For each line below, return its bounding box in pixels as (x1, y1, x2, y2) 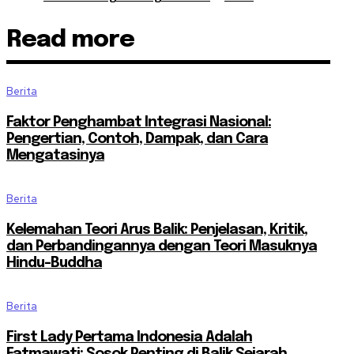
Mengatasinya (6, 149, 104, 164)
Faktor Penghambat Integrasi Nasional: (6, 115, 271, 130)
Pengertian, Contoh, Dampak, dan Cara (6, 132, 268, 147)
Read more (6, 28, 134, 53)
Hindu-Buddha (6, 256, 102, 271)
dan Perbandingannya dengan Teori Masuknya (6, 239, 317, 254)
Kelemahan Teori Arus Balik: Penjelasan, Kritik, (6, 223, 307, 238)
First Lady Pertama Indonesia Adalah (6, 330, 252, 345)
